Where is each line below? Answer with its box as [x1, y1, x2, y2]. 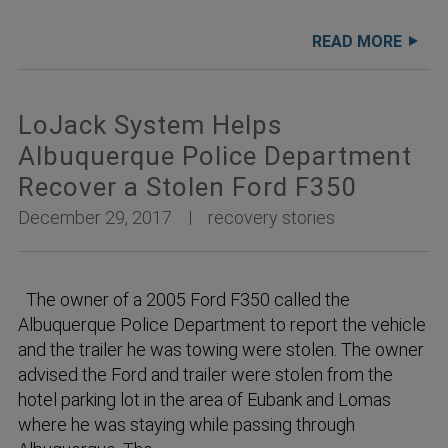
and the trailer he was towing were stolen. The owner [18, 338, 424, 360]
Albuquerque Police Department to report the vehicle [18, 313, 426, 335]
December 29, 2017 [18, 206, 172, 228]
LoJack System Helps [18, 110, 282, 141]
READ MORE [312, 32, 402, 52]
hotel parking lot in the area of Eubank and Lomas [18, 388, 391, 410]
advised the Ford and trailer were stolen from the [18, 363, 393, 385]
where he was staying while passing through [18, 413, 355, 435]
